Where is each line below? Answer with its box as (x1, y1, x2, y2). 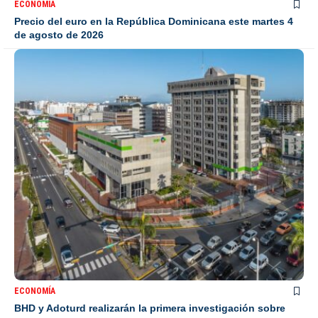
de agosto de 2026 (14, 29, 104, 40)
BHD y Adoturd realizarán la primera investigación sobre (14, 302, 285, 314)
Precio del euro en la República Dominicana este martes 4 (14, 16, 293, 27)
